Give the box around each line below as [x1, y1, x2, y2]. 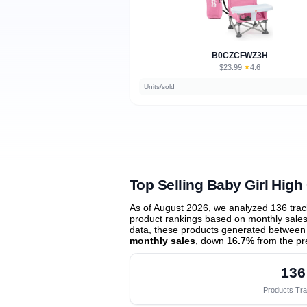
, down [195, 234, 227, 246]
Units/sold [144, 83, 175, 90]
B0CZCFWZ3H [212, 50, 268, 60]
